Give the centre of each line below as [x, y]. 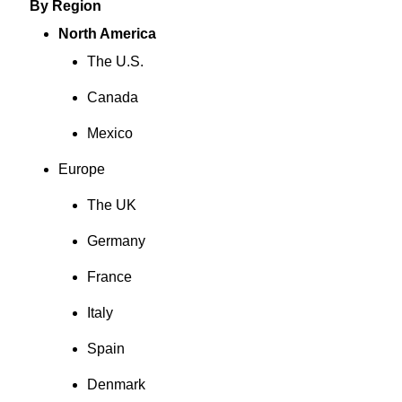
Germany [116, 241]
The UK [111, 205]
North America [107, 34]
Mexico [109, 133]
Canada [112, 97]
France [123, 277]
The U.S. [115, 61]
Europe [81, 169]
